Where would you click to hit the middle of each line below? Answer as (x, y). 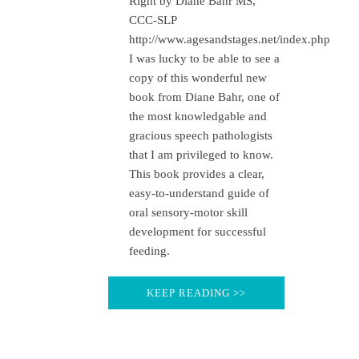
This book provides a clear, (197, 174)
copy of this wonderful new (198, 78)
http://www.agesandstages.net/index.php (230, 40)
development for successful (198, 232)
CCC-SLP (153, 20)
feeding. (149, 251)
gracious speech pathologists (201, 136)
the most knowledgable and (198, 117)
